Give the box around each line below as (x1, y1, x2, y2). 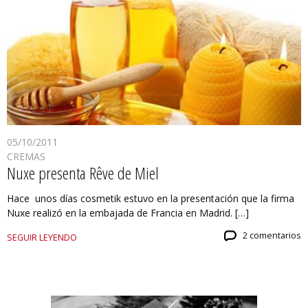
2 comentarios (243, 230, 301, 242)
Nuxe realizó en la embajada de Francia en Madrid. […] (7, 206, 249, 220)
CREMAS (7, 150, 45, 164)
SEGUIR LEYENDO (7, 232, 77, 244)
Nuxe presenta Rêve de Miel (7, 162, 159, 185)
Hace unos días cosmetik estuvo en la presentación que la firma (7, 192, 294, 206)
